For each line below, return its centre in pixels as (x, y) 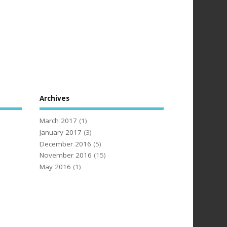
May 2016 (55, 167)
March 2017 (59, 121)
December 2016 (66, 144)
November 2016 (66, 155)
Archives (55, 98)
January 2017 (61, 132)
